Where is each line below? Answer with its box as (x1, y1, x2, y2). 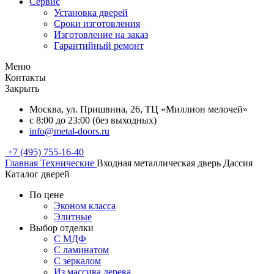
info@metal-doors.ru (29, 126, 109, 136)
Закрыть (5, 83, 39, 94)
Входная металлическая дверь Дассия (97, 158, 253, 168)
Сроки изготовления (54, 18, 140, 29)
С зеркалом (54, 256, 101, 266)
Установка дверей (54, 7, 128, 18)
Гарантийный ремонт (54, 40, 144, 51)
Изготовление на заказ (54, 29, 148, 40)
